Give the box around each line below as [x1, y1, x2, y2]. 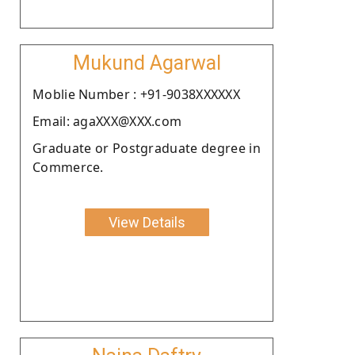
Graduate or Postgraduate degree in [32, 139, 261, 157]
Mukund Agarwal [72, 51, 221, 74]
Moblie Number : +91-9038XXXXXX [32, 85, 240, 103]
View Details [108, 213, 185, 231]
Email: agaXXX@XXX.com [32, 112, 182, 130]
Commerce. [32, 158, 104, 176]
